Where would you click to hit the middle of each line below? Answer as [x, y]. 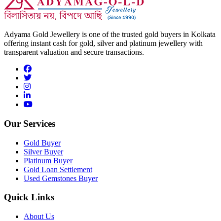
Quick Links [29, 197]
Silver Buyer [43, 151]
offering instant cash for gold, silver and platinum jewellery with [103, 43]
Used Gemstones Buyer [61, 178]
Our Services [30, 123]
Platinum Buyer [48, 160]
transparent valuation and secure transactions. [74, 52]
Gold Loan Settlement [58, 169]
